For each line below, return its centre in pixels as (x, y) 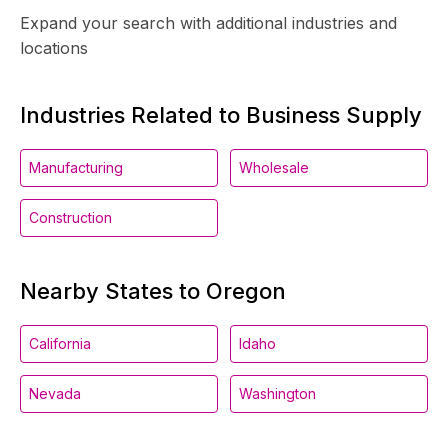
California (60, 343)
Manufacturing (76, 167)
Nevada (55, 393)
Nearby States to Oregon (153, 291)
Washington (277, 393)
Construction (70, 217)
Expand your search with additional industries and (208, 23)
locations (54, 48)
